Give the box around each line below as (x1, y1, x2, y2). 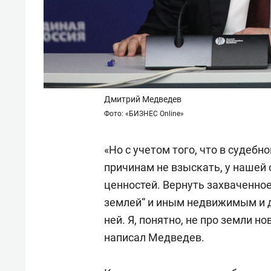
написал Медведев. (104, 231, 204, 244)
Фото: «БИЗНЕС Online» (104, 109, 184, 118)
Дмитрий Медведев (104, 94, 181, 104)
